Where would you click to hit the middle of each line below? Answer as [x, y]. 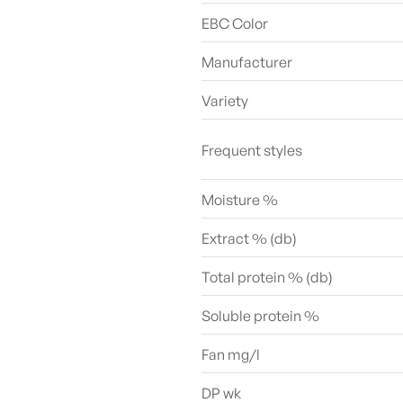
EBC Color [235, 23]
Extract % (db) [249, 238]
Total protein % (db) [267, 277]
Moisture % [240, 200]
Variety [225, 101]
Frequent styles [252, 150]
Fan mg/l [231, 354]
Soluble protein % [260, 316]
